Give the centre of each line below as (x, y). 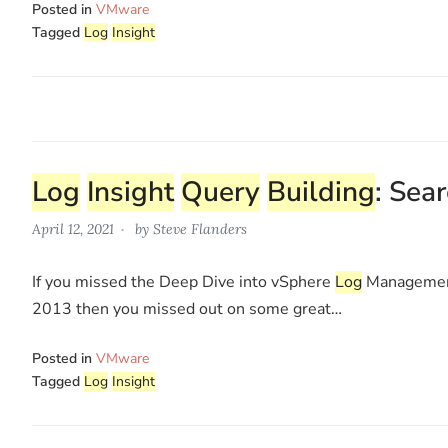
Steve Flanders (200, 228)
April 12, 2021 (73, 228)
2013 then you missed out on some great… (187, 308)
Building (321, 191)
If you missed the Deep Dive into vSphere (183, 281)
